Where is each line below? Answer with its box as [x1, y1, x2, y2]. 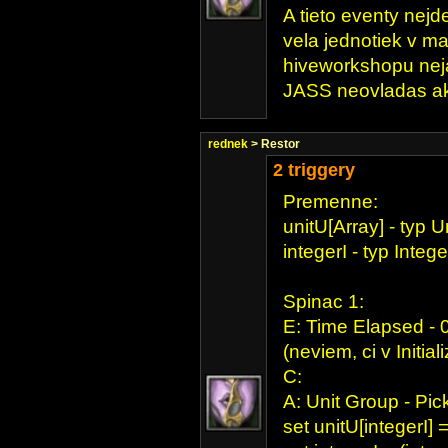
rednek [208, 137, 251, 151]
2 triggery [273, 160, 355, 180]
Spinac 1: [283, 291, 364, 312]
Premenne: [283, 191, 378, 212]
